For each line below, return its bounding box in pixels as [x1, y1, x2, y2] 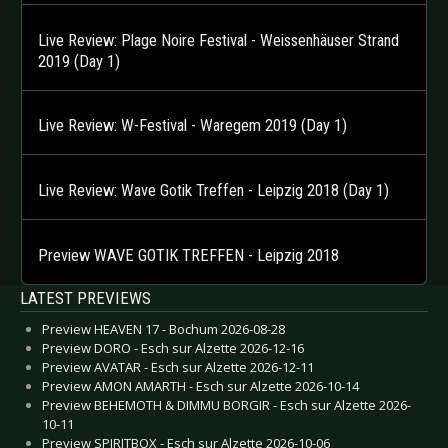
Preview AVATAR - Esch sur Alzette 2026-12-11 [42, 357, 314, 376]
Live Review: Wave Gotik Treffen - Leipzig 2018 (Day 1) [38, 180, 389, 200]
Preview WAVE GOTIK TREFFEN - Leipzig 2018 [38, 245, 339, 265]
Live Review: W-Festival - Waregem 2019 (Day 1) [38, 116, 347, 136]
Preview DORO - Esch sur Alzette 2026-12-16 [42, 338, 304, 357]
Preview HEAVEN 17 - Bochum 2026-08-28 [42, 319, 285, 338]
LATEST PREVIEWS [20, 287, 151, 308]
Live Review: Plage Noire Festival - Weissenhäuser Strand [38, 30, 399, 50]
